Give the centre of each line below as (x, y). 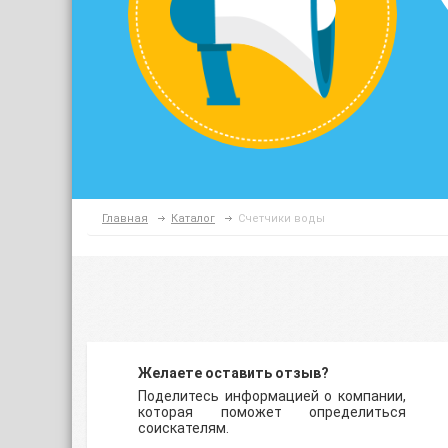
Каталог (193, 218)
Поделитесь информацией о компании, (272, 396)
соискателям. (183, 428)
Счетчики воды (281, 218)
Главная (125, 218)
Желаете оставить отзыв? (233, 373)
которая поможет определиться (272, 412)
